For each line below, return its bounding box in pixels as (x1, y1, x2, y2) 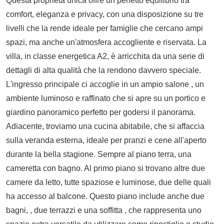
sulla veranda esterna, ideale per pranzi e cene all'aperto (6, 135, 206, 144)
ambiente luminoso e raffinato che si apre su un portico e (6, 93, 205, 102)
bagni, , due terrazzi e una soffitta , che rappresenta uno (6, 205, 201, 214)
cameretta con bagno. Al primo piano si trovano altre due (6, 163, 205, 172)
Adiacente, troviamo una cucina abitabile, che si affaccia (6, 121, 204, 130)
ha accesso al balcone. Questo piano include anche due (6, 191, 204, 200)
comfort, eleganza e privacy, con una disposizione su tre (6, 9, 203, 18)
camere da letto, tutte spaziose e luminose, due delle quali (6, 177, 211, 186)
